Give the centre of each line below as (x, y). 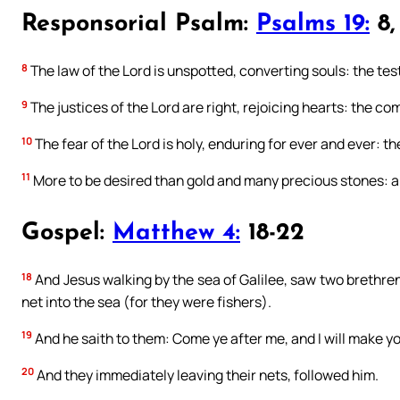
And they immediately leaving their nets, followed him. (206, 375)
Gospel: (67, 233)
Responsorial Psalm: (139, 24)
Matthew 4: (176, 233)
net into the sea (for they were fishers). (146, 302)
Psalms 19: (313, 24)
